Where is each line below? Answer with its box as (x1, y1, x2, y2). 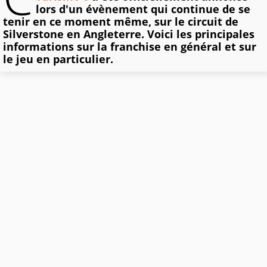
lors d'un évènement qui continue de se (36, 2, 250, 17)
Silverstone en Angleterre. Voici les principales (3, 27, 254, 42)
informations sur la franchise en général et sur (3, 39, 256, 54)
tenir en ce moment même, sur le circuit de (3, 14, 238, 29)
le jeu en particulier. (3, 52, 113, 67)
